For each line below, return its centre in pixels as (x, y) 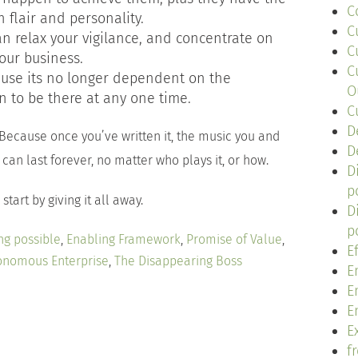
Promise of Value (234, 239)
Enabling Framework (123, 239)
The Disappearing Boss (178, 261)
